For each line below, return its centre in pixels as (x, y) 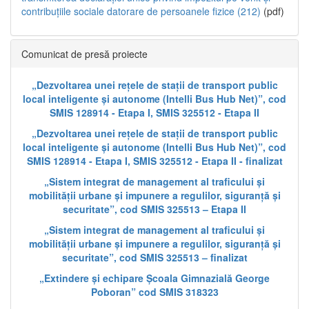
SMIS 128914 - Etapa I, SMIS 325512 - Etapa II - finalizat (154, 160)
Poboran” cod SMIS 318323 (154, 291)
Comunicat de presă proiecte (84, 53)
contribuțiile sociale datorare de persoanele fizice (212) (141, 11)
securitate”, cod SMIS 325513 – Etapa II (154, 209)
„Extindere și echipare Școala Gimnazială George (154, 278)
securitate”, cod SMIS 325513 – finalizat (154, 257)
